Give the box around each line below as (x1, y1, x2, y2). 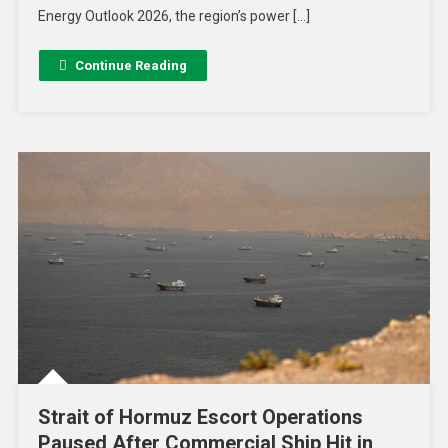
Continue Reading (74, 58, 187, 74)
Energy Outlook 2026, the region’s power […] (37, 8, 310, 25)
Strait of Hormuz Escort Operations (37, 404, 363, 429)
